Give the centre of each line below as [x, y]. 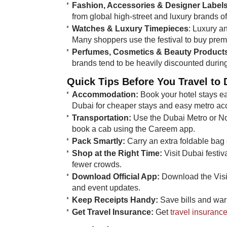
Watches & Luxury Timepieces [130, 28]
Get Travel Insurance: [113, 212]
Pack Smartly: [99, 141]
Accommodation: [105, 94]
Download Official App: [116, 176]
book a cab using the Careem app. [134, 129]
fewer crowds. [97, 164]
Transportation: [102, 118]
